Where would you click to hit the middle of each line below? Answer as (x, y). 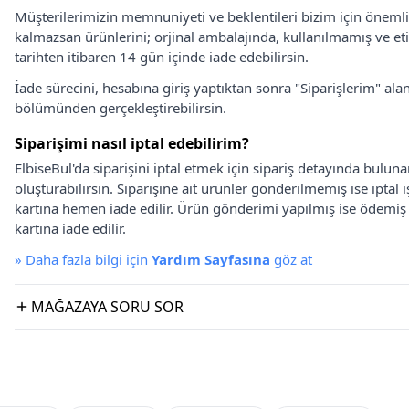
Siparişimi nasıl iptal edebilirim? (132, 143)
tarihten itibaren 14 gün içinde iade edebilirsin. (162, 57)
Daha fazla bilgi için (89, 259)
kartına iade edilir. (70, 228)
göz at (291, 259)
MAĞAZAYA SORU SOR (107, 307)
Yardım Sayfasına (211, 259)
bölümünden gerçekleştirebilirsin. (121, 108)
